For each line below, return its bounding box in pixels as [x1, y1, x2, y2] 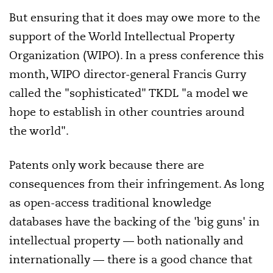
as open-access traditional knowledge [9, 196, 211, 210]
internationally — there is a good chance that [9, 252, 252, 266]
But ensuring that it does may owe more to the [9, 10, 260, 24]
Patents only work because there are [9, 158, 204, 172]
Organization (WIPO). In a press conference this [9, 48, 264, 62]
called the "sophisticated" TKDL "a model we [9, 86, 248, 100]
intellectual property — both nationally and [9, 233, 243, 247]
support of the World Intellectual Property [9, 29, 235, 43]
